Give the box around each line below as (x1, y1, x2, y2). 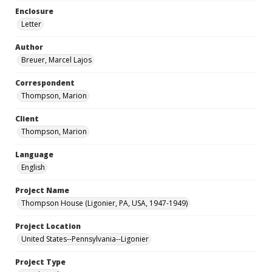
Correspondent (15, 78, 75, 88)
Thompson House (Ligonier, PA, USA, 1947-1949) (21, 198, 188, 208)
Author (15, 42, 43, 52)
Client (15, 114, 39, 124)
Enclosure (15, 6, 53, 16)
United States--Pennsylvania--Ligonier (21, 234, 149, 244)
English (21, 162, 45, 172)
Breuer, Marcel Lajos (21, 55, 92, 65)
